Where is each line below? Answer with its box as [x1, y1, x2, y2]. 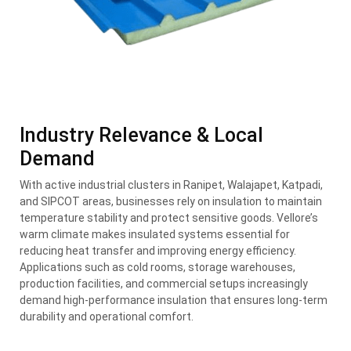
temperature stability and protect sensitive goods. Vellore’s [20, 212, 318, 225]
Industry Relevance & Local [20, 124, 263, 147]
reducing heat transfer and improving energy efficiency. [20, 244, 296, 258]
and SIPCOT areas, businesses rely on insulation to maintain [20, 195, 322, 208]
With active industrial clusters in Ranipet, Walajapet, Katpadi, [20, 179, 323, 192]
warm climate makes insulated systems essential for [20, 228, 290, 241]
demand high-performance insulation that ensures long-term [20, 294, 327, 307]
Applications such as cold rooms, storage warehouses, [20, 261, 295, 274]
